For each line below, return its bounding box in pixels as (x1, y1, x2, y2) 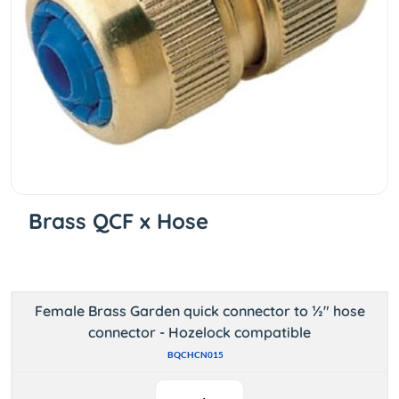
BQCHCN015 (167, 349, 224, 360)
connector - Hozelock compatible (88, 323, 311, 341)
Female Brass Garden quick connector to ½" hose (34, 302, 365, 320)
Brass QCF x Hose (28, 208, 208, 234)
